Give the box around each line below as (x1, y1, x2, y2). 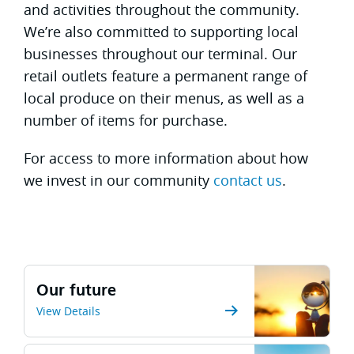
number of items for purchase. (24, 110, 228, 130)
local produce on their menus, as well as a (24, 88, 304, 107)
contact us (213, 170, 282, 190)
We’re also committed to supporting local (24, 21, 299, 41)
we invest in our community (24, 170, 213, 190)
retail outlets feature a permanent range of (24, 66, 307, 85)
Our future (36, 282, 116, 299)
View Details (36, 303, 100, 318)
